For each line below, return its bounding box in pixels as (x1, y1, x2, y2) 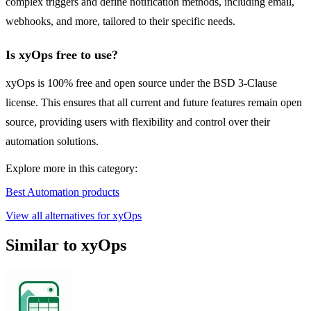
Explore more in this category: (6, 162, 137, 175)
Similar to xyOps (6, 236, 126, 255)
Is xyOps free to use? (6, 48, 118, 62)
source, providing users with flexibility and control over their (6, 116, 270, 128)
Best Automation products (6, 186, 119, 199)
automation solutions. (6, 135, 99, 148)
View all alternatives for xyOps (6, 210, 142, 222)
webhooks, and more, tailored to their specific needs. (6, 15, 235, 28)
